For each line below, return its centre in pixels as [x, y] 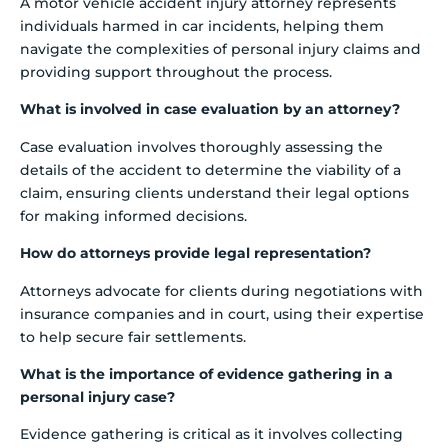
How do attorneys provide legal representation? [195, 253]
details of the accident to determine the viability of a [210, 169]
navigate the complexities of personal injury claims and [220, 49]
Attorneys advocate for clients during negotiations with [221, 290]
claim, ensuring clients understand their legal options [214, 192]
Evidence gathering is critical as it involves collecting [211, 434]
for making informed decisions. [133, 215]
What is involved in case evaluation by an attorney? [210, 109]
